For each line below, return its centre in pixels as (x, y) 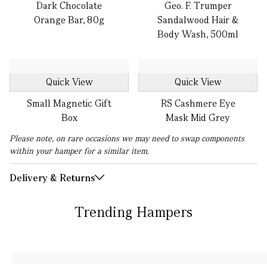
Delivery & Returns (52, 178)
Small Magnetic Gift (69, 103)
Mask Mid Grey (198, 118)
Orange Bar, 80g (69, 20)
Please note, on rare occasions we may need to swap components (127, 138)
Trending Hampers (133, 212)
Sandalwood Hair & (198, 20)
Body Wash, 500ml (198, 34)
